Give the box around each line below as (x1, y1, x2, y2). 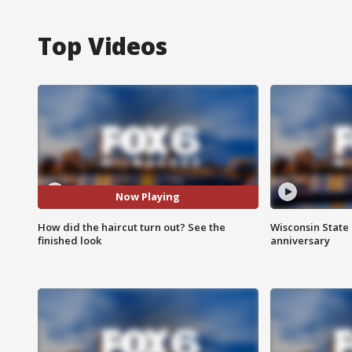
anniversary (269, 233, 330, 247)
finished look (38, 233, 101, 247)
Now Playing (115, 189, 181, 204)
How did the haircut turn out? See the (38, 219, 225, 234)
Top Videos (38, 29, 167, 62)
